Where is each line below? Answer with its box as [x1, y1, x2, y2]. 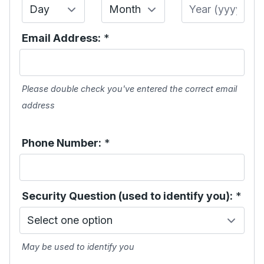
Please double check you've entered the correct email [22, 84, 237, 94]
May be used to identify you [22, 242, 134, 252]
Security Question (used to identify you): [22, 190, 233, 202]
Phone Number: [22, 137, 101, 149]
